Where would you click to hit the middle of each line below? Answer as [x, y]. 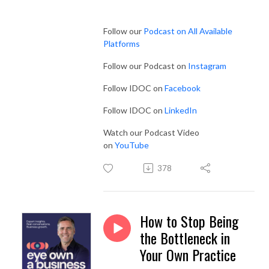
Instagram [207, 65]
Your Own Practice [188, 254]
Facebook [183, 88]
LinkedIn [181, 110]
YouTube [132, 145]
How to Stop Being [189, 221]
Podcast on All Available [188, 31]
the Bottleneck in [185, 237]
